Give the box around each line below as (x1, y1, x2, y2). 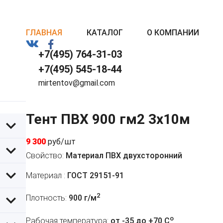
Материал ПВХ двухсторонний (64, 151, 182, 161)
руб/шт (48, 137, 76, 147)
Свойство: (26, 151, 64, 161)
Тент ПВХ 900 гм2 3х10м (26, 111, 190, 128)
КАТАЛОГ (86, 28, 123, 37)
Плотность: (26, 193, 67, 203)
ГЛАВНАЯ (26, 28, 62, 37)
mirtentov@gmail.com (38, 78, 115, 88)
